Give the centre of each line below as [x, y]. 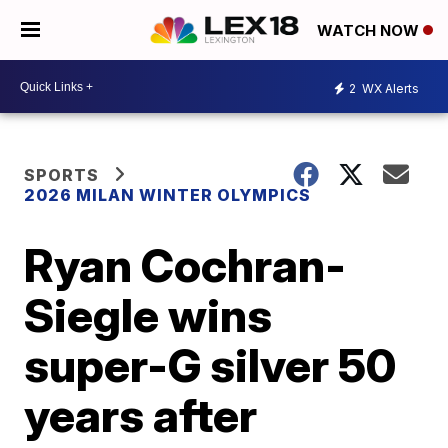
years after [141, 415]
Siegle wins [148, 315]
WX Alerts [389, 88]
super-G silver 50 [210, 365]
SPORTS [62, 175]
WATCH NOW [370, 31]
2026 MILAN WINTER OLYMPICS [168, 195]
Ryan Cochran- [185, 265]
